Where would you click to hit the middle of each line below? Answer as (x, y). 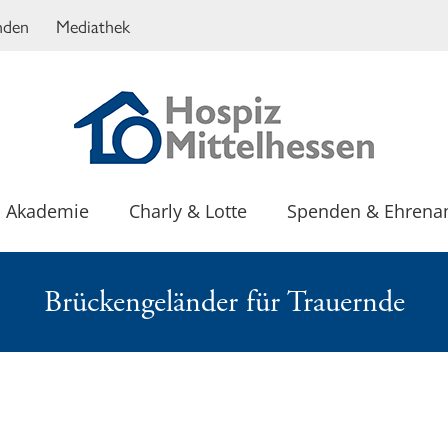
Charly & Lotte (188, 211)
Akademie (47, 211)
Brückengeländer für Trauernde (224, 302)
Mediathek (93, 25)
